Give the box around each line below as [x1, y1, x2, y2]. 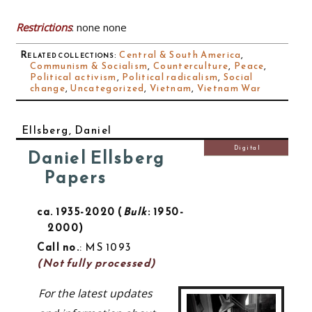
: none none [72, 20, 127, 35]
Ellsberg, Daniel [21, 122, 112, 139]
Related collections [20, 48, 114, 62]
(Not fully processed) [37, 255, 156, 272]
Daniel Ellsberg [27, 146, 165, 171]
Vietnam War [196, 81, 262, 95]
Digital [233, 143, 261, 153]
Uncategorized [70, 81, 145, 95]
